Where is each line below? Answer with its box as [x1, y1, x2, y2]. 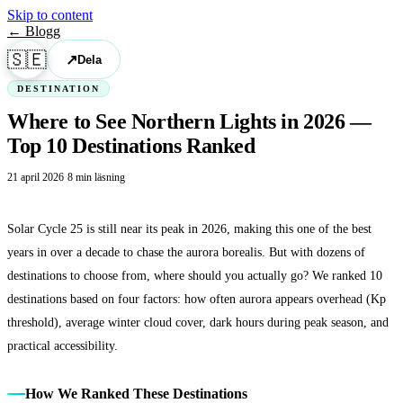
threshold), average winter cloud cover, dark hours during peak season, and [7, 315, 389, 330]
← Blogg [7, 23, 60, 39]
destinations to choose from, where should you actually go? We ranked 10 [7, 268, 382, 283]
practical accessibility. [7, 338, 118, 354]
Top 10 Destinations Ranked [7, 134, 255, 158]
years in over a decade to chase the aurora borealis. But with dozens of [7, 245, 365, 260]
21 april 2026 [7, 171, 64, 184]
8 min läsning [67, 171, 125, 184]
